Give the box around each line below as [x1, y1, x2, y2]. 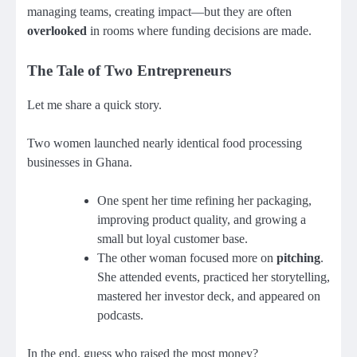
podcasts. [97, 308, 143, 322]
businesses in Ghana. [27, 155, 132, 169]
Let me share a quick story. [27, 97, 162, 112]
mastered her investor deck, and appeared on [97, 288, 320, 303]
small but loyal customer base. [97, 231, 248, 245]
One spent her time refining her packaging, [97, 193, 312, 207]
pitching [277, 250, 320, 265]
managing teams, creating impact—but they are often [27, 5, 292, 19]
